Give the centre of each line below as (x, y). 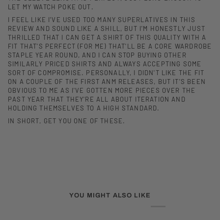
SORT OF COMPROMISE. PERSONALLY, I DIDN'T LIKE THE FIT (106, 73)
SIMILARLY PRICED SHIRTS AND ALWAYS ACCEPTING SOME (105, 64)
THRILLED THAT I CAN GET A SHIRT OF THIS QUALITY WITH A (107, 38)
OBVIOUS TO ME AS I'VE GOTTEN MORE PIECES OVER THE (102, 91)
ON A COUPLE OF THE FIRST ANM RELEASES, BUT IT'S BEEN (107, 82)
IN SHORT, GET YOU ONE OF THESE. (67, 121)
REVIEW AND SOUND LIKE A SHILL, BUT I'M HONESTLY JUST (107, 29)
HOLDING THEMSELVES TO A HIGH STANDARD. (84, 108)
